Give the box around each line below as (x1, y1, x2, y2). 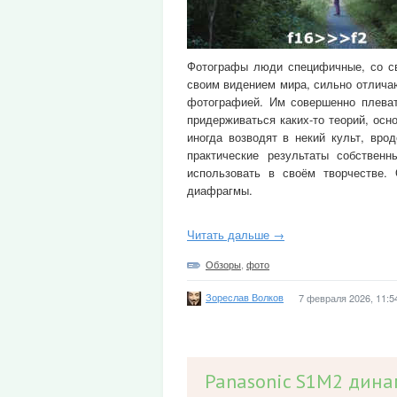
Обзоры (206, 257, 241, 271)
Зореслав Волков (206, 289, 284, 304)
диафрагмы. (187, 182, 253, 198)
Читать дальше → (187, 226, 284, 243)
